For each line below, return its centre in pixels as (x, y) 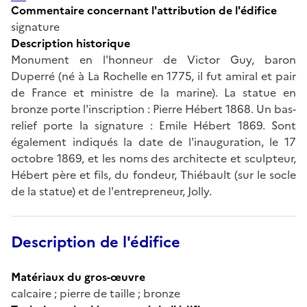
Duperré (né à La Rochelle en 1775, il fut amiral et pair (153, 76)
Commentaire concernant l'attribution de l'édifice (144, 10)
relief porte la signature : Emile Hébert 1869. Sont (153, 125)
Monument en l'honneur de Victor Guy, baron (153, 59)
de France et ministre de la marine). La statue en (153, 92)
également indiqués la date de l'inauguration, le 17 (153, 142)
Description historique (71, 43)
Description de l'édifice (96, 242)
